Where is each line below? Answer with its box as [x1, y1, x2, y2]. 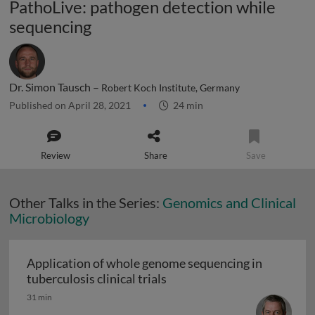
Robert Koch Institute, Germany [101, 82, 240, 94]
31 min [27, 292, 52, 302]
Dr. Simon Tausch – [9, 80, 101, 94]
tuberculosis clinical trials [27, 271, 167, 286]
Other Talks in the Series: [9, 194, 162, 211]
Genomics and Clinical [162, 194, 296, 211]
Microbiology [9, 210, 89, 226]
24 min [169, 99, 203, 111]
